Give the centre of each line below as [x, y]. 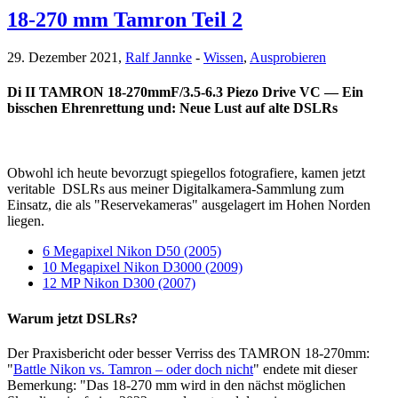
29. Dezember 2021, [66, 57]
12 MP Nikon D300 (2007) [119, 283]
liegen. [26, 221]
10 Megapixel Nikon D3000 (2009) [143, 267]
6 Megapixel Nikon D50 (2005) [132, 251]
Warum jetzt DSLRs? [72, 318]
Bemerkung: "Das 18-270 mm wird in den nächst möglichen [176, 385]
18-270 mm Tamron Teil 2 [125, 19]
